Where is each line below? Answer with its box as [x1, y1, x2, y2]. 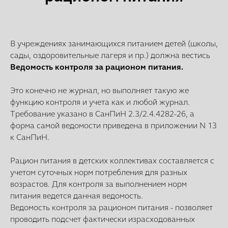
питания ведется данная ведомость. [10, 191, 143, 201]
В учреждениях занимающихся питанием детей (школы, [10, 39, 218, 49]
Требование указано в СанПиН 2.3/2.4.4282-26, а [10, 109, 194, 119]
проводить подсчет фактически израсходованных [10, 214, 195, 224]
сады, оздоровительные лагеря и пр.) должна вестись [10, 50, 210, 61]
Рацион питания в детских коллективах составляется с [10, 156, 214, 166]
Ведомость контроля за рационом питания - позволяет [10, 203, 213, 213]
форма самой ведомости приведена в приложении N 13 [10, 121, 217, 131]
